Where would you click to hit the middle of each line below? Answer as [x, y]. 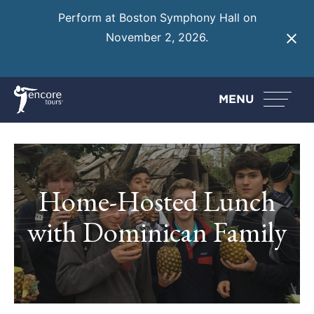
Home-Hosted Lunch [157, 200]
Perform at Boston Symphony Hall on [157, 18]
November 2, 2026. [157, 37]
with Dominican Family [157, 231]
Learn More [157, 58]
